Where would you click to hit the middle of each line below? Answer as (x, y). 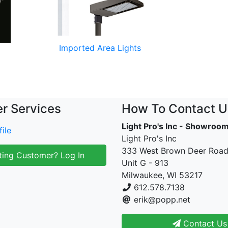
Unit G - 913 (145, 163)
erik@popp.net (162, 199)
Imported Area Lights (100, 48)
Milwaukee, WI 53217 (162, 175)
